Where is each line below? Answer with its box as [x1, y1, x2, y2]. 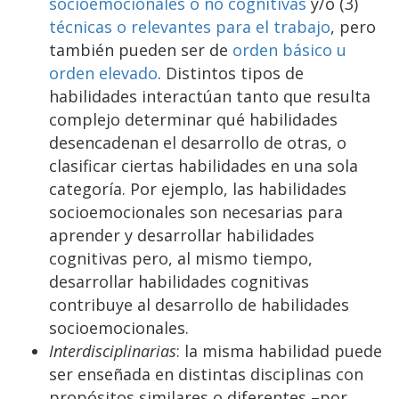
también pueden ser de [49, 38, 232, 61]
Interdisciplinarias [49, 339, 176, 362]
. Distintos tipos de [158, 61, 304, 84]
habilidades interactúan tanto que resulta [49, 85, 370, 107]
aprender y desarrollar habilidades [49, 224, 314, 246]
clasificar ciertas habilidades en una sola [49, 154, 358, 176]
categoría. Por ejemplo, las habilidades [49, 177, 346, 199]
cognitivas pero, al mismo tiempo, [49, 247, 313, 269]
